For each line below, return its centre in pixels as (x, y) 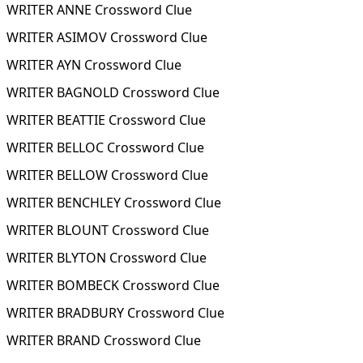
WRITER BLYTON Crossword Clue (107, 258)
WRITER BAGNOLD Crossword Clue (113, 92)
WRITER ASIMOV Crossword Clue (107, 37)
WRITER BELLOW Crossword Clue (107, 175)
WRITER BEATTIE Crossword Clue (106, 120)
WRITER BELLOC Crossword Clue (105, 147)
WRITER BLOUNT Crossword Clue (108, 230)
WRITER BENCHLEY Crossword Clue (114, 203)
